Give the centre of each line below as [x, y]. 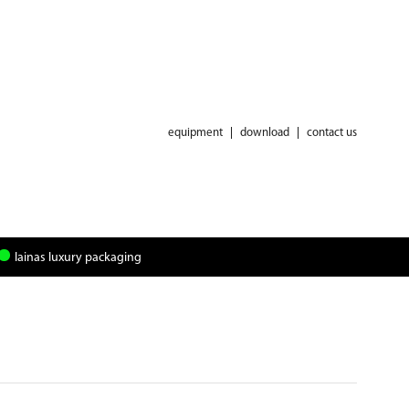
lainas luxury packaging [78, 258]
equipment [195, 132]
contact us [332, 132]
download [265, 132]
